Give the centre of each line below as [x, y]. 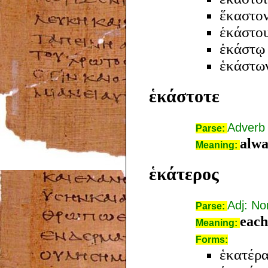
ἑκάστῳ [242, 48]
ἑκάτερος [184, 173]
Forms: [212, 239]
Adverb [246, 127]
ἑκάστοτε [184, 96]
